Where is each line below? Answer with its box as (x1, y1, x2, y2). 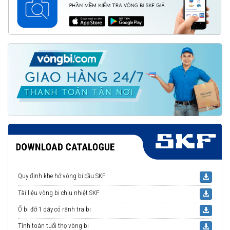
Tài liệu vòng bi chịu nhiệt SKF (18, 189, 99, 197)
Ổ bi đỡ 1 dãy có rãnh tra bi (18, 205, 91, 214)
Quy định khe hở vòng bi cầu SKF (18, 172, 105, 180)
